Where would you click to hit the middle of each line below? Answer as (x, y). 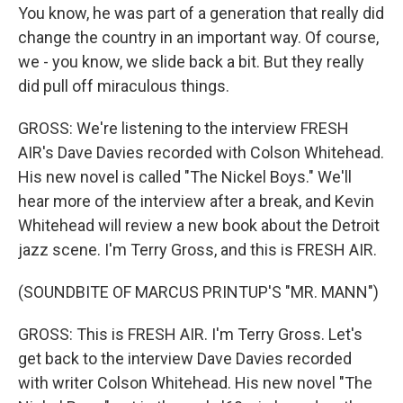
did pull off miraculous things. (124, 86)
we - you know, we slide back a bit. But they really (191, 62)
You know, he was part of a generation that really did (201, 13)
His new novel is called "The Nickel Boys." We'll (185, 177)
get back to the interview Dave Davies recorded (185, 358)
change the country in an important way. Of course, (198, 37)
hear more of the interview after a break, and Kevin (196, 201)
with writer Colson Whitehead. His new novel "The (195, 383)
